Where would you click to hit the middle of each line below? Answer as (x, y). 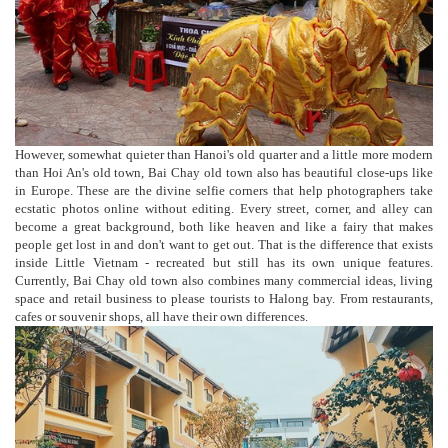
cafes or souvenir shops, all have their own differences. (161, 317)
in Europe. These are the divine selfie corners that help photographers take (224, 191)
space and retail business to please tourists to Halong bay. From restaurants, (224, 299)
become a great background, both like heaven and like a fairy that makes (224, 227)
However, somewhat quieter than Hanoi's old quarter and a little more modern (224, 155)
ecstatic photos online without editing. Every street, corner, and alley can (224, 209)
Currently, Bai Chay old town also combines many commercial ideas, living (224, 281)
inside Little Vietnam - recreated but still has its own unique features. (224, 263)
